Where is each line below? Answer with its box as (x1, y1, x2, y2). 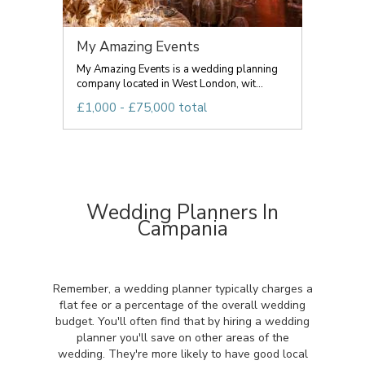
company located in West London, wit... (77, 77, 263, 91)
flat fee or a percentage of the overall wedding (59, 297, 306, 313)
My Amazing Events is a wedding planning (77, 62, 278, 77)
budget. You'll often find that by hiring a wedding (55, 314, 310, 329)
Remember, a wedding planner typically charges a (52, 281, 313, 297)
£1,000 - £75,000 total (77, 99, 207, 116)
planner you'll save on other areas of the (76, 330, 289, 345)
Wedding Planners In (86, 199, 279, 226)
